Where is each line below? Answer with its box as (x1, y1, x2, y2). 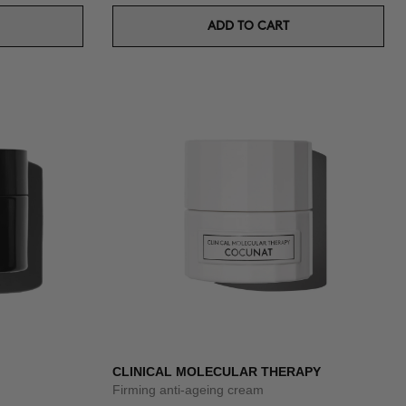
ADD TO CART (208, 20, 289, 32)
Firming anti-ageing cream (112, 382, 264, 397)
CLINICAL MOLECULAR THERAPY (112, 364, 321, 379)
